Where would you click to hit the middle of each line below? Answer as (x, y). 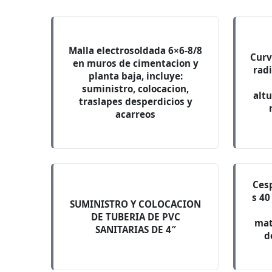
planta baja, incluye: (135, 76)
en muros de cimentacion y (135, 63)
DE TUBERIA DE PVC (135, 216)
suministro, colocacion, (136, 89)
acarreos (136, 114)
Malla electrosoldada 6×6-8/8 (136, 50)
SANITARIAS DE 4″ (135, 229)
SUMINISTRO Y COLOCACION (136, 204)
